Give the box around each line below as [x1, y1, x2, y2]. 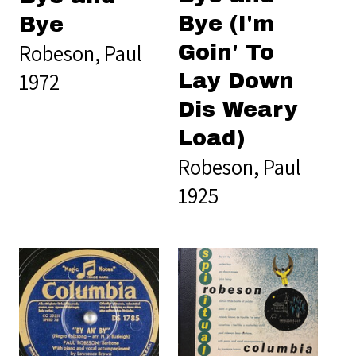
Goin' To [178, 40, 274, 64]
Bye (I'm [178, 11, 274, 36]
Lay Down [178, 68, 294, 93]
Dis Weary [178, 97, 298, 122]
